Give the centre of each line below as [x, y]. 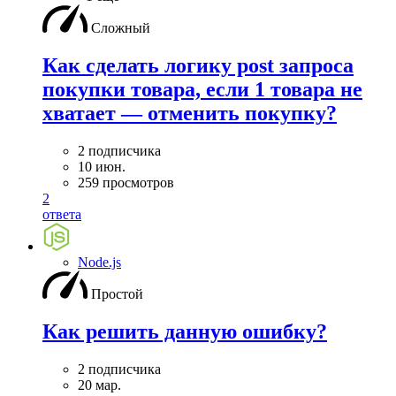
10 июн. [102, 167]
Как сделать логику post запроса [198, 66]
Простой [117, 294]
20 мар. [99, 385]
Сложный [121, 28]
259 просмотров [126, 183]
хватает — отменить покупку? [190, 114]
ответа [62, 215]
